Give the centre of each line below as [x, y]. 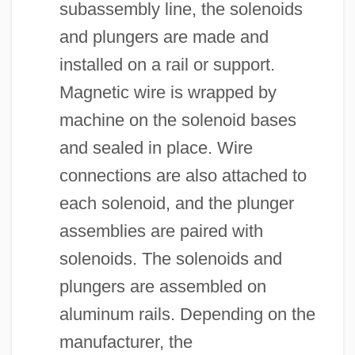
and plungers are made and [164, 36]
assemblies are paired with [161, 231]
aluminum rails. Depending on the [187, 314]
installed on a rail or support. [167, 64]
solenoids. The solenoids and [170, 258]
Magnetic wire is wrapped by [168, 92]
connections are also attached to [183, 175]
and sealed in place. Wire [156, 147]
